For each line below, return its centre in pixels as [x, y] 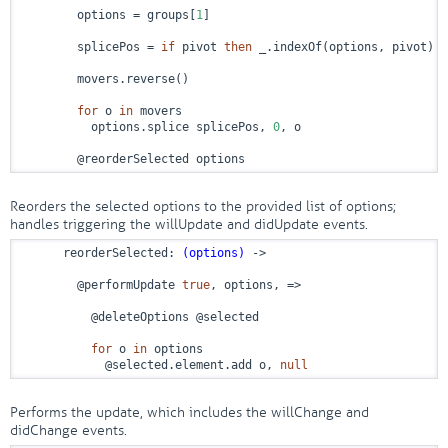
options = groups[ [108, 15]
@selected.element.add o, [150, 365]
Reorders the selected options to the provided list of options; [203, 206]
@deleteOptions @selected [140, 317]
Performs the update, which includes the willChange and [189, 412]
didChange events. [68, 430]
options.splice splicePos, [147, 127]
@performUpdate [101, 285]
